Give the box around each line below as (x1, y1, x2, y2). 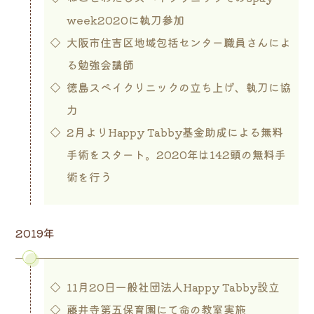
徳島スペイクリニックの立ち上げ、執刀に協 (66, 78, 291, 95)
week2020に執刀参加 (66, 11, 184, 28)
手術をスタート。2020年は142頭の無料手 (66, 145, 286, 163)
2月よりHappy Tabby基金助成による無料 (66, 123, 283, 140)
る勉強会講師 (66, 55, 134, 73)
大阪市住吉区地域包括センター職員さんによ (66, 33, 291, 50)
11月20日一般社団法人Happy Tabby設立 (66, 278, 280, 295)
